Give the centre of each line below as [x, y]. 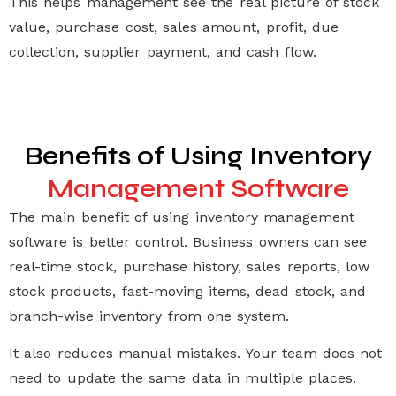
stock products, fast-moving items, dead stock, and [187, 291]
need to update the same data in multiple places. [183, 378]
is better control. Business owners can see [217, 241]
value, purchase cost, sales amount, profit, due [174, 27]
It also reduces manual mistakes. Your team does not [196, 354]
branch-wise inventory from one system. [149, 316]
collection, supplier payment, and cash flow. [163, 52]
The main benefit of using [102, 217]
